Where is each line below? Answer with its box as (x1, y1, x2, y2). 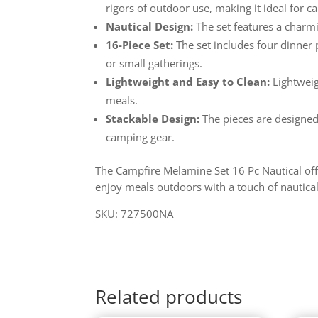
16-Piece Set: (106, 37, 174, 52)
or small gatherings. (106, 55, 203, 70)
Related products (95, 284, 243, 310)
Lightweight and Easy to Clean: (106, 74, 270, 89)
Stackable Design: (106, 111, 200, 126)
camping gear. (106, 129, 175, 144)
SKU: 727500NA (95, 206, 174, 221)
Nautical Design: (106, 18, 194, 33)
